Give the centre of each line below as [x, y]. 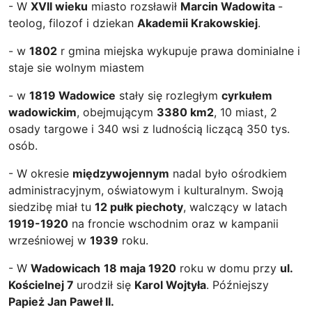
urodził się [106, 285]
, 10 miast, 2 [245, 112]
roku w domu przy [228, 268]
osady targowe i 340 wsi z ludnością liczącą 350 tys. [149, 129]
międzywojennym [121, 173]
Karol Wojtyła [170, 285]
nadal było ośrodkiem [228, 173]
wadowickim [42, 112]
